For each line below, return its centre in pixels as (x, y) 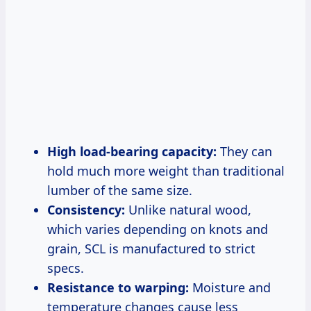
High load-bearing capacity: (132, 152)
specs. (66, 268)
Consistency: (86, 210)
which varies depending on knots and (158, 229)
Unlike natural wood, (188, 210)
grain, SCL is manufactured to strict (151, 249)
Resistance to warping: (118, 288)
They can (244, 152)
